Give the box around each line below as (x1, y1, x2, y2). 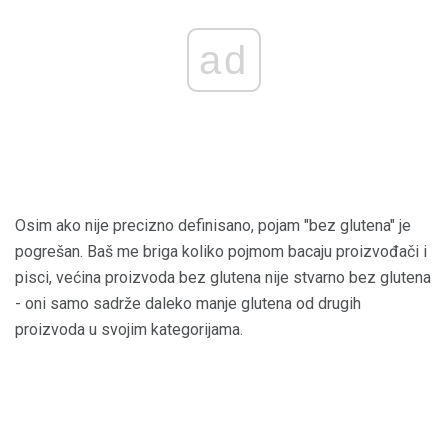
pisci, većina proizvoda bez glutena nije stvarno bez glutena (15, 268, 431, 288)
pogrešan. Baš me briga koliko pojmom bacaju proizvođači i (15, 242, 427, 262)
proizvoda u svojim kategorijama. (15, 320, 243, 340)
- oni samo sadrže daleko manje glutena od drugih (15, 294, 361, 314)
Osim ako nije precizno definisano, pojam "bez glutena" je (15, 216, 411, 236)
